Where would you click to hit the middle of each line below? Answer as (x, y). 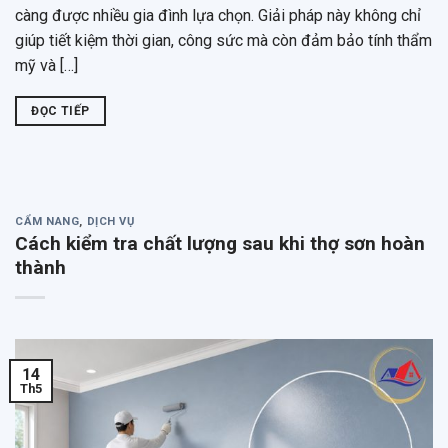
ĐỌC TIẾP (60, 110)
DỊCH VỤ (110, 221)
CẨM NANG (47, 221)
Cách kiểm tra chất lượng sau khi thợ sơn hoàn (220, 244)
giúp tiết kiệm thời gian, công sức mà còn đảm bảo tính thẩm (223, 40)
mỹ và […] (46, 65)
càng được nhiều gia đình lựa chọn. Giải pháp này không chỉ (218, 15)
